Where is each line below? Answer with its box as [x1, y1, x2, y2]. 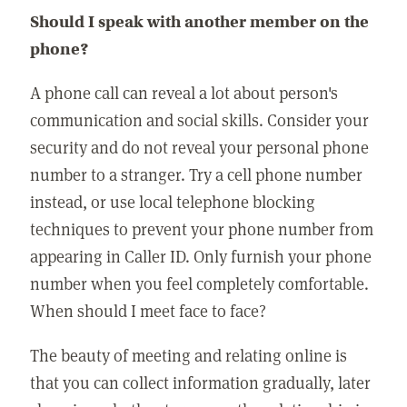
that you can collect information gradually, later [30, 370, 372, 393]
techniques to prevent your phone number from [30, 217, 374, 241]
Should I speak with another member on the [30, 11, 370, 32]
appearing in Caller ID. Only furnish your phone [30, 244, 372, 268]
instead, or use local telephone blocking [30, 190, 316, 213]
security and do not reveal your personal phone [30, 135, 370, 159]
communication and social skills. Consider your [30, 108, 370, 132]
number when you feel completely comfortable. [30, 272, 370, 295]
